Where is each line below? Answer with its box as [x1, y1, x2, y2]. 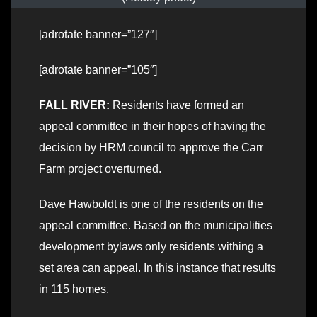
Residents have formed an [110, 99, 244, 112]
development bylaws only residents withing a [39, 241, 263, 253]
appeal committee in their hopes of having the [39, 120, 266, 133]
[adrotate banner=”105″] [39, 64, 157, 76]
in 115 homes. [39, 283, 109, 296]
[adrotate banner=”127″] [39, 28, 157, 41]
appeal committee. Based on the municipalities [39, 219, 272, 232]
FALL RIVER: [39, 99, 110, 112]
